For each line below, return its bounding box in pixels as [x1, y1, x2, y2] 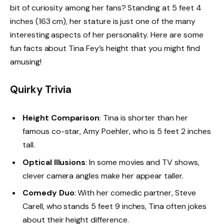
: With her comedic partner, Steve [74, 187, 196, 198]
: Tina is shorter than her [99, 112, 188, 123]
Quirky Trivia [10, 83, 72, 96]
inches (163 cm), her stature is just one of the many [10, 15, 195, 26]
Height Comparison [22, 112, 100, 123]
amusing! [10, 56, 41, 67]
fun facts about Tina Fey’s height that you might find [10, 42, 200, 53]
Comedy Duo [22, 187, 74, 198]
